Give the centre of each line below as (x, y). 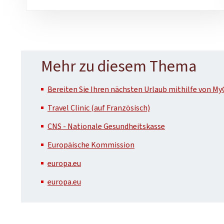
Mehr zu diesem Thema (119, 66)
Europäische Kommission (91, 144)
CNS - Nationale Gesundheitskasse (106, 126)
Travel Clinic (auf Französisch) (99, 107)
